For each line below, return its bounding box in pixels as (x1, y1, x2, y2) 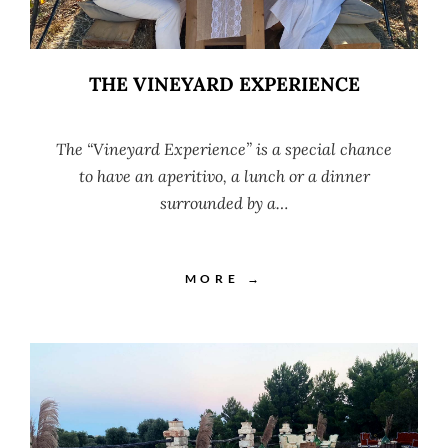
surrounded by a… (160, 193, 288, 214)
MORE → (184, 271, 264, 287)
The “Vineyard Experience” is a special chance (56, 139, 392, 160)
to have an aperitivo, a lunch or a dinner (78, 166, 370, 187)
